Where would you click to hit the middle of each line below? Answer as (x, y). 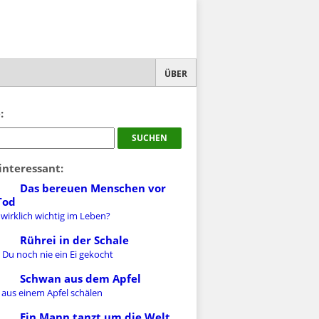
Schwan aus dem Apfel (80, 278)
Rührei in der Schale (74, 240)
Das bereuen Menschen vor (93, 188)
